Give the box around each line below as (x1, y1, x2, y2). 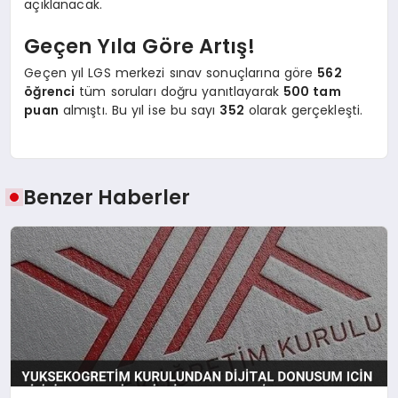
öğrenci (24, 82, 76, 100)
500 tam (283, 82, 341, 100)
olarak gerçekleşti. (243, 100, 363, 119)
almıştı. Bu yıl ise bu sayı (58, 100, 220, 119)
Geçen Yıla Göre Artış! (24, 32, 255, 61)
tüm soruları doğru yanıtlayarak (75, 82, 283, 100)
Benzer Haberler (23, 183, 191, 212)
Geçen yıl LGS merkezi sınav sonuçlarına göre (24, 63, 318, 82)
